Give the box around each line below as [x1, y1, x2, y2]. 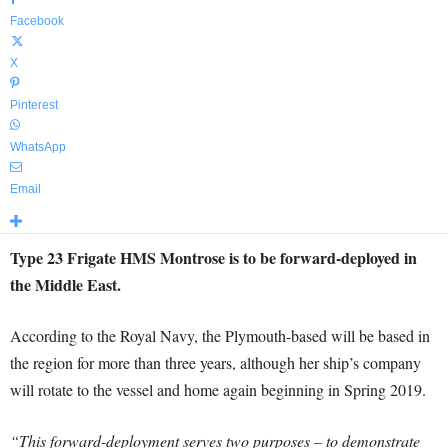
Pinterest [10, 98, 58, 112]
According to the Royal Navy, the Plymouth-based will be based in [10, 325, 430, 346]
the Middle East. [10, 273, 121, 296]
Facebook [10, 14, 64, 28]
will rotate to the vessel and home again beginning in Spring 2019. [10, 379, 426, 400]
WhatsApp [10, 140, 66, 154]
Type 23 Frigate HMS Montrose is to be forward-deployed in [10, 246, 417, 269]
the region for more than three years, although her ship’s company [10, 352, 421, 373]
